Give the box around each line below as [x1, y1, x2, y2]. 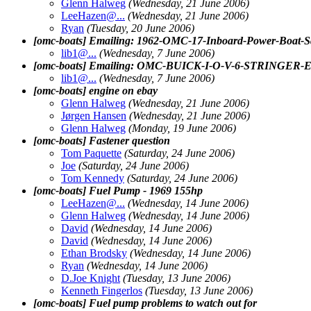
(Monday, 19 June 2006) [128, 121, 236, 134]
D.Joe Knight [61, 271, 120, 284]
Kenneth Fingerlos [61, 284, 142, 296]
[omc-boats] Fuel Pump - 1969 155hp [33, 184, 203, 196]
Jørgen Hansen [61, 109, 126, 121]
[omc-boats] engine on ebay [33, 84, 158, 96]
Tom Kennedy [61, 171, 124, 184]
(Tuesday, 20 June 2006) [87, 22, 194, 34]
